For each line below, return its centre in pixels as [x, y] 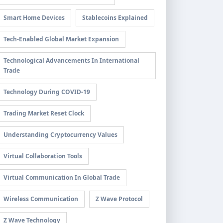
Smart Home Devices [34, 18]
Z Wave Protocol [119, 199]
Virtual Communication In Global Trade [62, 177]
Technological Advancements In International [71, 60]
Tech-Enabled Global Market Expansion [61, 39]
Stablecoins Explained [115, 18]
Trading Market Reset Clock [44, 113]
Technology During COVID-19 [47, 92]
